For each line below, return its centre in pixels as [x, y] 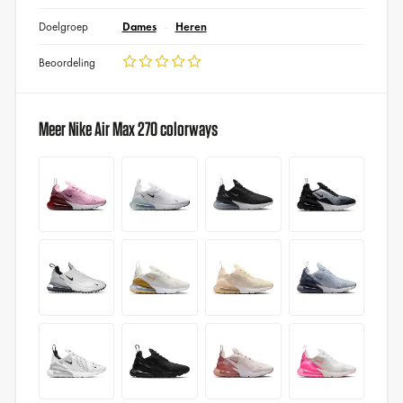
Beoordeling [67, 62]
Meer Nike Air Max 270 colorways [128, 128]
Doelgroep [63, 26]
